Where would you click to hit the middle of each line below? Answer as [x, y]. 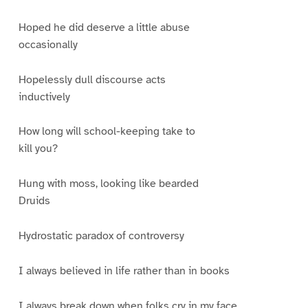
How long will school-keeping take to [107, 132]
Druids [34, 201]
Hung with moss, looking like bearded [108, 184]
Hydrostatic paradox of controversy [101, 236]
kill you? [38, 149]
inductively [44, 97]
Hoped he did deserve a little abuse [104, 27]
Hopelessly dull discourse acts [92, 79]
